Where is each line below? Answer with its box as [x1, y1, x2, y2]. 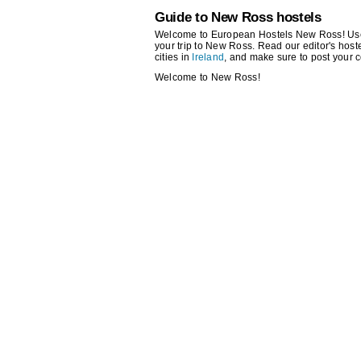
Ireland [192, 52, 225, 64]
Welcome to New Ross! [155, 72, 260, 84]
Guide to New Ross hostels [155, 10, 322, 26]
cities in [155, 52, 193, 64]
